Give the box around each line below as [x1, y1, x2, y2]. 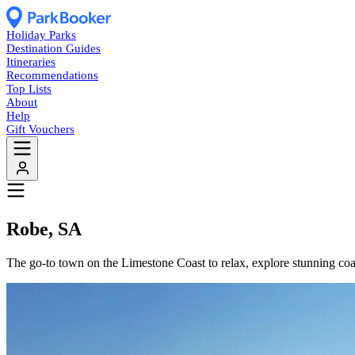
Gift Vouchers [6, 122, 74, 136]
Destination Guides [6, 41, 101, 55]
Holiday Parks [6, 28, 76, 41]
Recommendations [6, 68, 98, 82]
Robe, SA [6, 218, 82, 239]
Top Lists [6, 82, 52, 95]
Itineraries [6, 55, 55, 68]
